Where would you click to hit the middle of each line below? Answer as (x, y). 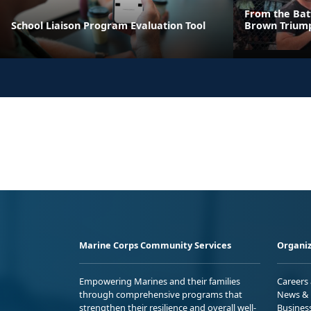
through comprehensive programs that (161, 294)
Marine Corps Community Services (155, 245)
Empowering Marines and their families (160, 281)
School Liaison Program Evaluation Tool (108, 25)
